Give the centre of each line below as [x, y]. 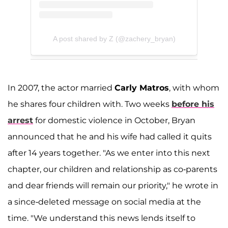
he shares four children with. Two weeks [90, 104]
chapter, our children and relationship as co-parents [112, 169]
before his [193, 104]
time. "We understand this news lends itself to [102, 218]
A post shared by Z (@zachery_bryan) [114, 38]
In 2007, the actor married [61, 88]
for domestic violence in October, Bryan [114, 120]
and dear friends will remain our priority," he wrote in [113, 185]
